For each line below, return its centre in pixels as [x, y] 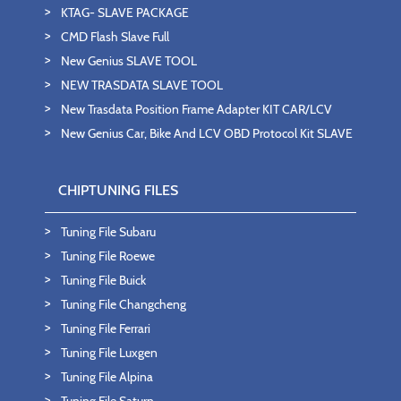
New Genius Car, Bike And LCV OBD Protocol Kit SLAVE [207, 134]
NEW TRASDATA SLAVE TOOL [142, 85]
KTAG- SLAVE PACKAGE [125, 13]
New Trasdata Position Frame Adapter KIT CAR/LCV [196, 110]
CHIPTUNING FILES [118, 191]
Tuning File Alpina [107, 377]
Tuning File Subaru [108, 232]
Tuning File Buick [103, 281]
